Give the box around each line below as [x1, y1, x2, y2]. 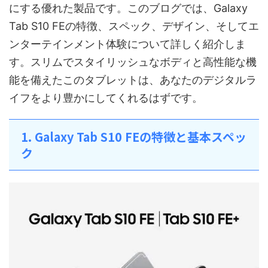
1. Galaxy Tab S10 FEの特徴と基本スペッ [21, 127, 246, 145]
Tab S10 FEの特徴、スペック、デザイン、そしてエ [9, 19, 259, 32]
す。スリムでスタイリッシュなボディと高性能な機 [9, 55, 257, 68]
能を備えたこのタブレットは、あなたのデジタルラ [9, 73, 257, 86]
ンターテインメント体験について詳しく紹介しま [9, 37, 246, 50]
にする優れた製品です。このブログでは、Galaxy [9, 1, 248, 14]
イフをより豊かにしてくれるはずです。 [9, 91, 203, 104]
